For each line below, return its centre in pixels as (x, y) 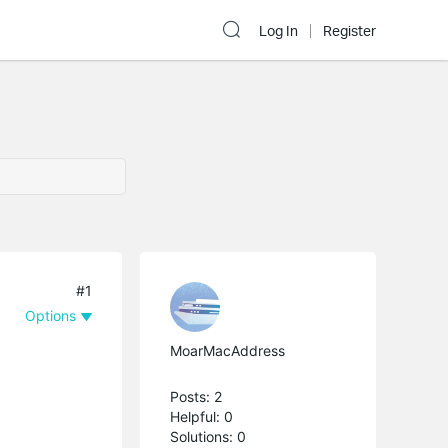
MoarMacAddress (228, 350)
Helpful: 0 (202, 416)
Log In (278, 31)
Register (349, 31)
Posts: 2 (196, 396)
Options (51, 315)
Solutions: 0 (208, 436)
